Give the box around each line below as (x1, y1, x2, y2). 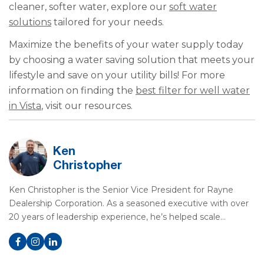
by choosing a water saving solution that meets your (9, 54, 255, 65)
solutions (9, 16, 51, 28)
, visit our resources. (41, 100, 133, 111)
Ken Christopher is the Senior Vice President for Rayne (9, 184, 233, 195)
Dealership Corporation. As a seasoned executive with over (9, 198, 249, 209)
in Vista (9, 100, 41, 111)
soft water (169, 1, 217, 12)
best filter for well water (136, 85, 250, 96)
